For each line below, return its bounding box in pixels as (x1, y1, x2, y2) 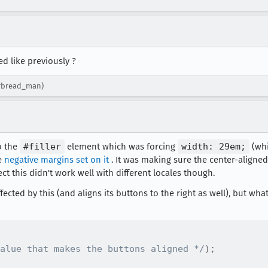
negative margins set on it (4, 154, 109, 165)
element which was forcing (65, 141, 178, 152)
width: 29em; (181, 141, 246, 152)
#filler (23, 141, 61, 152)
